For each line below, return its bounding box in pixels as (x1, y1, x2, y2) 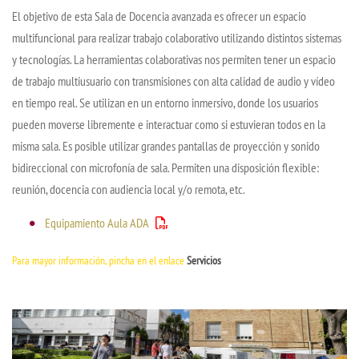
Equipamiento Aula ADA (45, 215, 150, 232)
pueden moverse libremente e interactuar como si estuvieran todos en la (12, 116, 325, 133)
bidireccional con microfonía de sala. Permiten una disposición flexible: (12, 159, 319, 176)
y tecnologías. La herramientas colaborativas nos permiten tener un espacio (12, 51, 336, 68)
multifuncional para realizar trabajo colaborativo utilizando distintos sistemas (12, 30, 341, 46)
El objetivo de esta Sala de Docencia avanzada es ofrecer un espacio (12, 8, 306, 25)
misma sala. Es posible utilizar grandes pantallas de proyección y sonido (12, 138, 320, 155)
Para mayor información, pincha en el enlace (12, 252, 187, 268)
